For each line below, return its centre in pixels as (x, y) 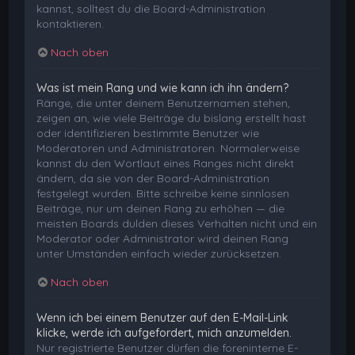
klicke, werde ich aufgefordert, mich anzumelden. (164, 333)
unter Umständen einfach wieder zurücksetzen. (159, 254)
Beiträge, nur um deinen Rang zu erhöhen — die (161, 209)
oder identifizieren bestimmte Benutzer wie (148, 134)
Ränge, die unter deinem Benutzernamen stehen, (164, 103)
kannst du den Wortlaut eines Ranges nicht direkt (166, 164)
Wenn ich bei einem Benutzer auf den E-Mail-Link (163, 318)
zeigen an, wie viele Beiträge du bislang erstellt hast (172, 118)
